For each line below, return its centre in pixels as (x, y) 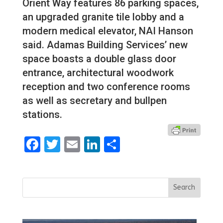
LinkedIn (130, 144)
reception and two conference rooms (106, 86)
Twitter (85, 144)
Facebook (74, 144)
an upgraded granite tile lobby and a (103, 17)
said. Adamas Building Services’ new (105, 45)
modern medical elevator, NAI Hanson (108, 31)
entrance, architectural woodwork (98, 72)
